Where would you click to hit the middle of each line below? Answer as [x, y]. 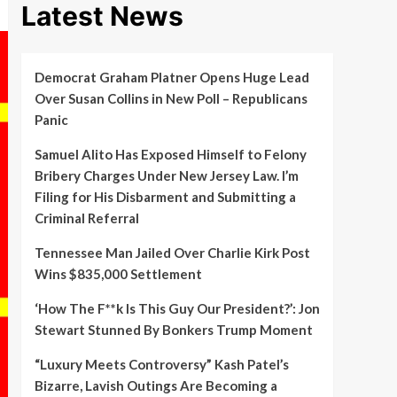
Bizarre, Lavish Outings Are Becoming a [156, 385]
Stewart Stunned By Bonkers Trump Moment [173, 329]
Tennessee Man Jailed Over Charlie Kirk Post [172, 252]
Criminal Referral [86, 218]
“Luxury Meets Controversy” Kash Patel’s [161, 364]
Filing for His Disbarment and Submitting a [165, 196]
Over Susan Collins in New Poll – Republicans [171, 98]
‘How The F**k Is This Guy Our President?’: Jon [177, 308]
